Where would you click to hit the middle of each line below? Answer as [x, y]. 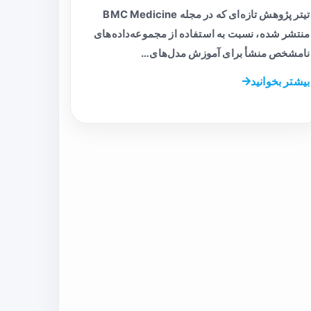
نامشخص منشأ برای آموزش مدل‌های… [225, 54]
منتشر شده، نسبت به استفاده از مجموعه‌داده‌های [202, 34]
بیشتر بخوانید [280, 82]
